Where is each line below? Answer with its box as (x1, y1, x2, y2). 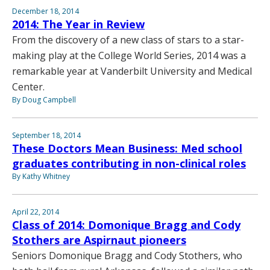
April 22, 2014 (12, 206, 59, 217)
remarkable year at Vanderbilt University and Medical (12, 64, 252, 78)
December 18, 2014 (12, 5, 79, 16)
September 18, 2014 (12, 130, 81, 140)
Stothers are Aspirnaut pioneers (12, 232, 186, 247)
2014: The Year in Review (12, 16, 145, 31)
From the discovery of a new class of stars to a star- (12, 33, 244, 46)
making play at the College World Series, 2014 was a (12, 48, 246, 62)
